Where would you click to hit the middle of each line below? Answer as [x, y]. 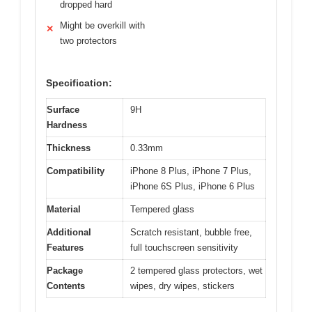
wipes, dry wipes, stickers [182, 286]
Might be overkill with [102, 26]
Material [64, 210]
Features [65, 248]
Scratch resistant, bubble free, [191, 233]
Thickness [69, 148]
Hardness [67, 125]
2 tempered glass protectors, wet [196, 271]
